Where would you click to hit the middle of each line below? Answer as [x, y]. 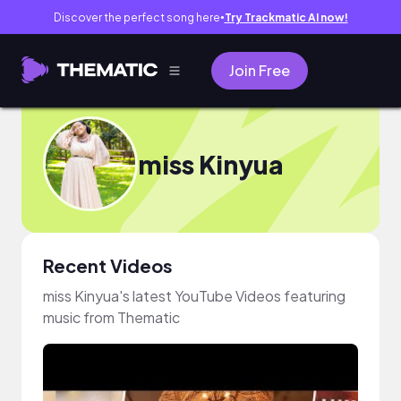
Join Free [260, 70]
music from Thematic [111, 317]
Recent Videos [108, 265]
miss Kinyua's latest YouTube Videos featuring [194, 296]
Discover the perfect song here [137, 17]
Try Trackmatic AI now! [286, 17]
